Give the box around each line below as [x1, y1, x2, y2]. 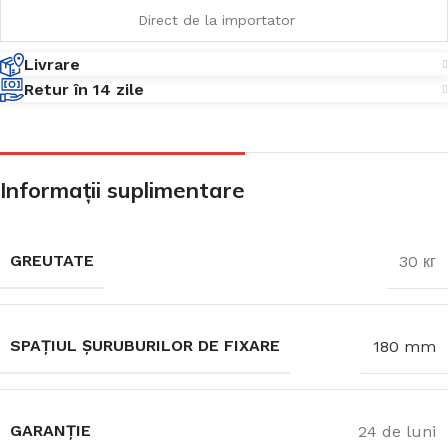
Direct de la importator [138, 12, 295, 28]
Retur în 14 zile [24, 80, 144, 99]
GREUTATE [10, 251, 94, 270]
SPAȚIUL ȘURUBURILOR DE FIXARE [10, 336, 280, 355]
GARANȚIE [10, 421, 91, 440]
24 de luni [358, 421, 436, 441]
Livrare [24, 55, 80, 74]
